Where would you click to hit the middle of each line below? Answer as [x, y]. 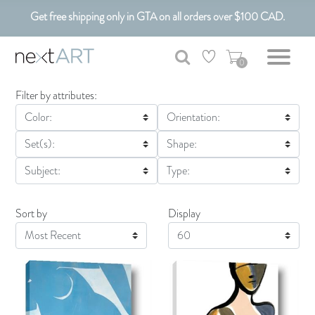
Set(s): [40, 144]
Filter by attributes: [57, 95]
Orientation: [193, 117]
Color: [39, 117]
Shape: [182, 144]
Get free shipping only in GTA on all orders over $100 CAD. [157, 17]
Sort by [32, 213]
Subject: [43, 171]
